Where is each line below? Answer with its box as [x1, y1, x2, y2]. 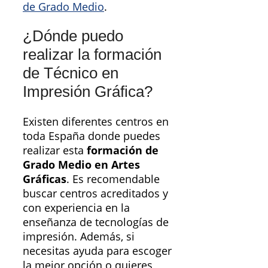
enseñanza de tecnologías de [23, 214, 169, 229]
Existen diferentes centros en [23, 114, 169, 129]
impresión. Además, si [23, 229, 135, 243]
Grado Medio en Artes [23, 157, 140, 172]
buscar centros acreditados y [23, 185, 168, 200]
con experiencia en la [23, 200, 130, 215]
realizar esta [23, 142, 87, 157]
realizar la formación [23, 45, 162, 63]
